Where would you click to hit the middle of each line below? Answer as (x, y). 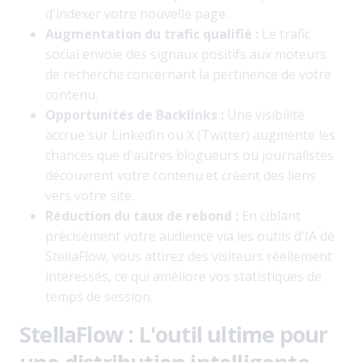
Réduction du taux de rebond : (142, 216)
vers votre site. (90, 196)
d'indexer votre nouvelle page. (137, 14)
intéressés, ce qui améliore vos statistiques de (183, 276)
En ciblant (269, 216)
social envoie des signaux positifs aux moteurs (186, 54)
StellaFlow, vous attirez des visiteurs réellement (189, 256)
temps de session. (99, 297)
